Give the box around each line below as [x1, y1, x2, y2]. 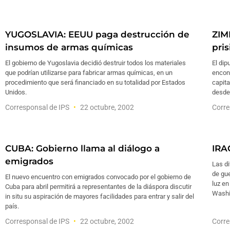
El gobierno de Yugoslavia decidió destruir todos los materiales [5, 59, 186, 67]
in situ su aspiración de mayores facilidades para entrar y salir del [5, 193, 194, 200]
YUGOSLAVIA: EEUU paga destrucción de [5, 29, 189, 40]
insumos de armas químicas [5, 42, 133, 52]
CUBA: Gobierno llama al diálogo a [5, 143, 160, 154]
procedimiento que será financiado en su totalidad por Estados [5, 79, 185, 86]
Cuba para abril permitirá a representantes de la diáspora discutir [5, 183, 191, 190]
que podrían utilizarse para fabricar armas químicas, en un [5, 69, 172, 76]
